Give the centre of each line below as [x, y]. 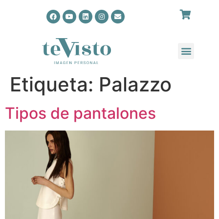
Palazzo [135, 84]
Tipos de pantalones [80, 113]
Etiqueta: [54, 84]
